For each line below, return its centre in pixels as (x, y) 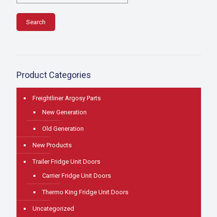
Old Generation (63, 129)
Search (36, 22)
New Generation (64, 112)
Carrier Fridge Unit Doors (76, 176)
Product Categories (54, 75)
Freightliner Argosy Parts (66, 98)
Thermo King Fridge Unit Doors (85, 192)
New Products (52, 145)
